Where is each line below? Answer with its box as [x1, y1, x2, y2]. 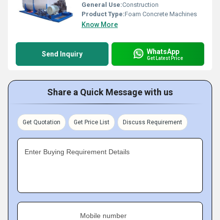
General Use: [82, 1, 122, 8]
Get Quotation [23, 119, 60, 126]
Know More [82, 21, 118, 28]
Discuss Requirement [123, 119, 182, 126]
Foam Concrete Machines [125, 10, 197, 18]
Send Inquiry [42, 50, 82, 58]
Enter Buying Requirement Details [25, 148, 130, 156]
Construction [122, 1, 159, 8]
